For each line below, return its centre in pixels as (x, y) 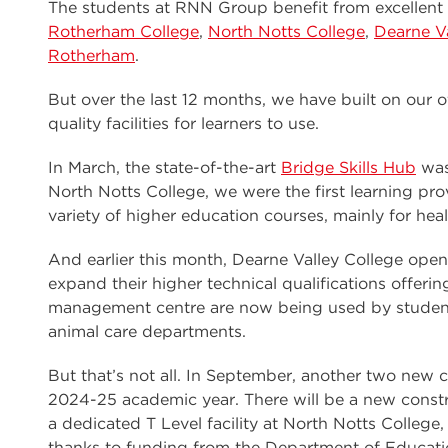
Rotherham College (123, 31)
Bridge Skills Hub (348, 167)
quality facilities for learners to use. (183, 123)
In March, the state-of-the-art (164, 167)
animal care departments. (147, 331)
